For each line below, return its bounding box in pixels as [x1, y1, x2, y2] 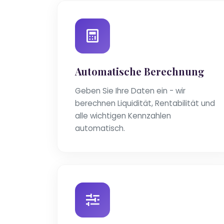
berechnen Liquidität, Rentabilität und [75, 98, 215, 109]
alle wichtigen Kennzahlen [75, 110, 171, 121]
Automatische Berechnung [75, 64, 204, 78]
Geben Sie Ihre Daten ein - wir [75, 85, 185, 96]
